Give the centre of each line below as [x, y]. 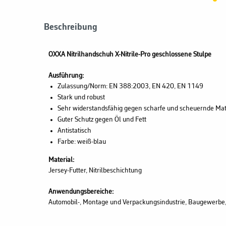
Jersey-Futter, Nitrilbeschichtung [95, 171]
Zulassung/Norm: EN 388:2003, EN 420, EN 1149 [130, 86]
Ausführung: [66, 76]
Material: [62, 160]
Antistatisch [74, 131]
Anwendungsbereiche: [82, 192]
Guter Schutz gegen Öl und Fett [102, 120]
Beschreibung [71, 27]
